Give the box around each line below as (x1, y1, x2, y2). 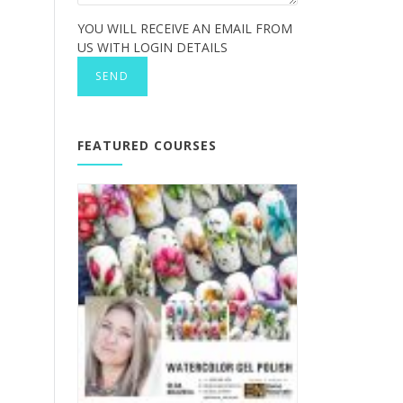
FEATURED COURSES (77, 137, 217, 155)
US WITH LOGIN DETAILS (77, 39, 228, 57)
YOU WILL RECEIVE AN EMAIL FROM (77, 20, 292, 38)
